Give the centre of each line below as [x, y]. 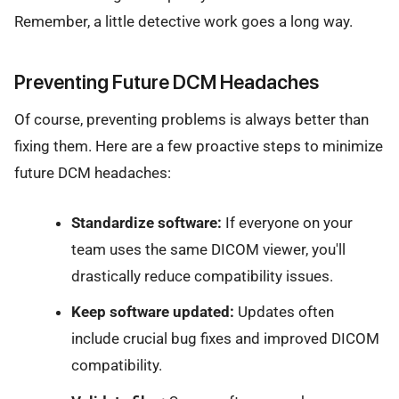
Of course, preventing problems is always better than [191, 119]
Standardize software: [146, 223]
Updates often [284, 312]
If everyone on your [287, 223]
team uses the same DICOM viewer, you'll [208, 250]
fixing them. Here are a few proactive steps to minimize [199, 146]
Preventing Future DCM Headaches [167, 81]
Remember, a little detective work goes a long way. [183, 22]
